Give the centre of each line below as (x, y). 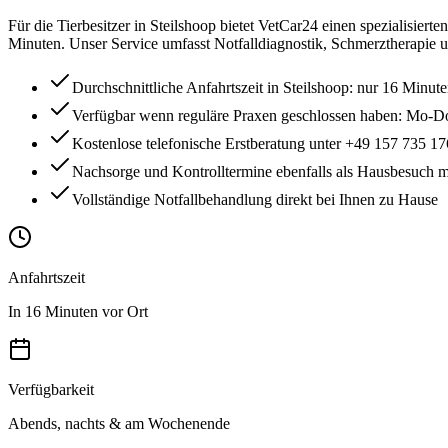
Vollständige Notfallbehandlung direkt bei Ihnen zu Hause (255, 200)
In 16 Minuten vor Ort (78, 312)
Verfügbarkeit (51, 390)
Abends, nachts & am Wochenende (119, 424)
